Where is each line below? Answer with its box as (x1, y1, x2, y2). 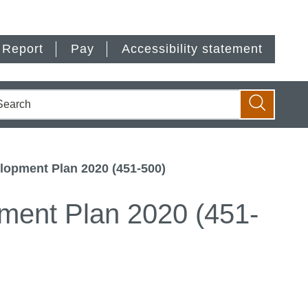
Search (256, 116, 291, 129)
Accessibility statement (122, 41, 263, 56)
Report (2, 41, 43, 56)
